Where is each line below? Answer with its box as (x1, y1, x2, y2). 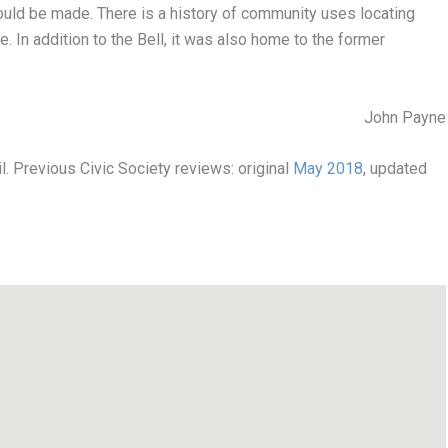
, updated (363, 159, 427, 179)
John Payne (364, 107, 446, 127)
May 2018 (293, 159, 363, 179)
